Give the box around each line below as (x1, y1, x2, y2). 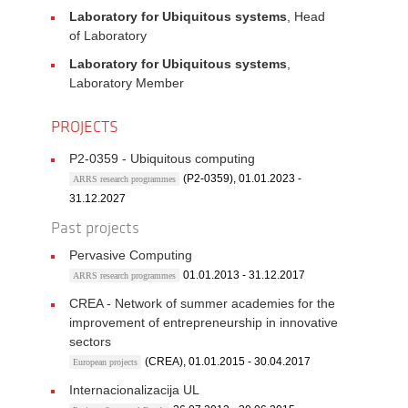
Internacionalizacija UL (69, 382, 199, 397)
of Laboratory (69, 28, 147, 43)
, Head (287, 9, 325, 24)
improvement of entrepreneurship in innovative (69, 315, 338, 330)
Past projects (51, 218, 139, 238)
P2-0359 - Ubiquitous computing (69, 151, 255, 166)
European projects (73, 357, 138, 367)
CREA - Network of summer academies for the (69, 296, 335, 311)
